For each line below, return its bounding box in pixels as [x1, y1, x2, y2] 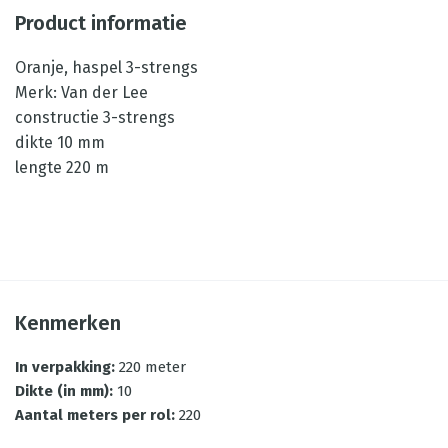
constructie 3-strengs [15, 108, 175, 127]
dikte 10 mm [15, 133, 105, 152]
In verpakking [15, 358, 111, 376]
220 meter [119, 358, 186, 376]
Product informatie [15, 11, 187, 35]
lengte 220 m [15, 158, 109, 177]
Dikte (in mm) [15, 382, 109, 400]
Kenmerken [15, 311, 121, 335]
